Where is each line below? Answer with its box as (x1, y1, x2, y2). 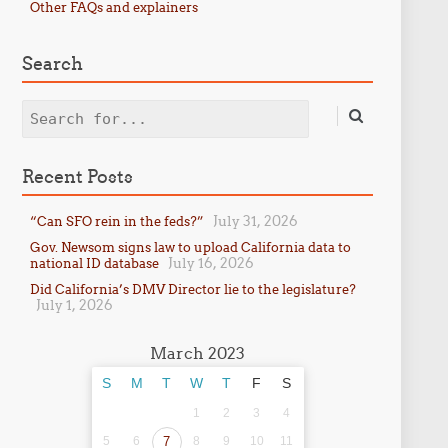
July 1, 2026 (35, 296, 113, 314)
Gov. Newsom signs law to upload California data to (29, 239, 351, 255)
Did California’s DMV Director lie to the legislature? (29, 281, 356, 297)
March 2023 (150, 343, 246, 363)
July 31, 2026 (212, 212, 298, 230)
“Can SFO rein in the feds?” (29, 213, 204, 229)
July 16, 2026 (167, 254, 254, 272)
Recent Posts (21, 165, 133, 188)
